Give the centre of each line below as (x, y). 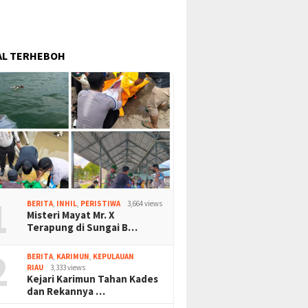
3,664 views (145, 203)
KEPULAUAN (114, 256)
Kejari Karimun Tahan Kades (93, 278)
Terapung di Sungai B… (82, 227)
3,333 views (68, 267)
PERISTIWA (101, 203)
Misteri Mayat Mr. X (71, 214)
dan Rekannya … (66, 291)
